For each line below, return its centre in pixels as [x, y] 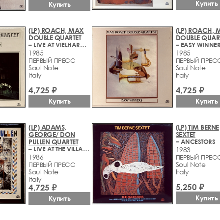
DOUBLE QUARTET [55, 37]
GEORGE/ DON [52, 134]
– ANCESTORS [195, 141]
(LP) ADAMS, [47, 127]
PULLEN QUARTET [54, 141]
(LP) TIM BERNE [197, 127]
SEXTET [185, 134]
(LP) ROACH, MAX [56, 30]
